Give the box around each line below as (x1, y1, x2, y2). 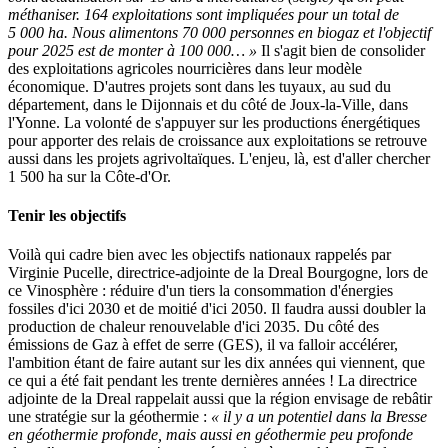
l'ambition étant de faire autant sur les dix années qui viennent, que (8, 354, 425, 372)
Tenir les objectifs (8, 206, 126, 224)
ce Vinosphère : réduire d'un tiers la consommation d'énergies (8, 282, 393, 300)
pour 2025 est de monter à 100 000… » (8, 41, 257, 59)
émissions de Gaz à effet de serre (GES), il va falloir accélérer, (8, 336, 398, 354)
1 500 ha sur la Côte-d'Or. (8, 167, 171, 185)
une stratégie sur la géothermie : (8, 408, 211, 426)
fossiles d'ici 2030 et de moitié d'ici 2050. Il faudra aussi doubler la (8, 300, 426, 318)
